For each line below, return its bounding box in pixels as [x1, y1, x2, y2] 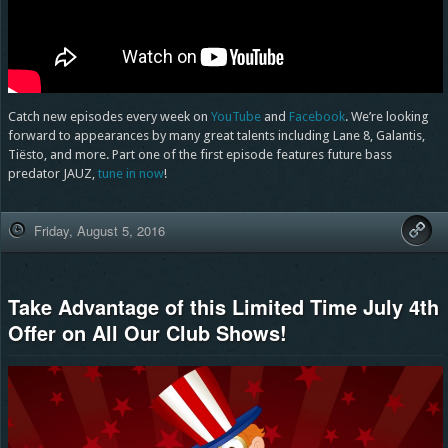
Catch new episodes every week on [7, 108, 211, 124]
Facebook [288, 108, 345, 124]
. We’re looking [344, 108, 429, 124]
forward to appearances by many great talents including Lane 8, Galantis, [7, 127, 425, 143]
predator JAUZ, [7, 165, 98, 181]
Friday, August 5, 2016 [33, 220, 165, 240]
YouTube [210, 108, 261, 124]
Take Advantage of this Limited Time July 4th [7, 291, 439, 321]
